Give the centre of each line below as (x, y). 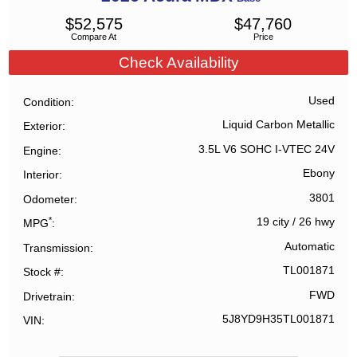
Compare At (94, 37)
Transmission (57, 247)
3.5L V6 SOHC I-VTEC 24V (266, 149)
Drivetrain (48, 296)
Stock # (42, 272)
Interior (41, 175)
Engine (41, 150)
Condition (47, 102)
